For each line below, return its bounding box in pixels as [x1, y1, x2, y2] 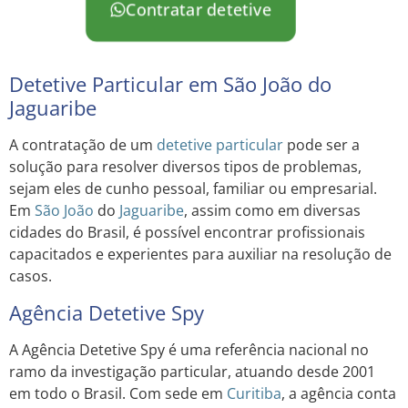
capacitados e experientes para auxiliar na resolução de [9, 244, 392, 265]
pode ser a [283, 135, 360, 156]
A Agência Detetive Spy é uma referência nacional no [9, 339, 369, 360]
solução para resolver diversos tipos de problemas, [9, 157, 362, 178]
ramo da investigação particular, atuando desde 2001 [9, 361, 375, 382]
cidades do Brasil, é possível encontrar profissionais [9, 222, 365, 243]
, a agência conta [281, 382, 396, 403]
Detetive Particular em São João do [9, 70, 331, 98]
